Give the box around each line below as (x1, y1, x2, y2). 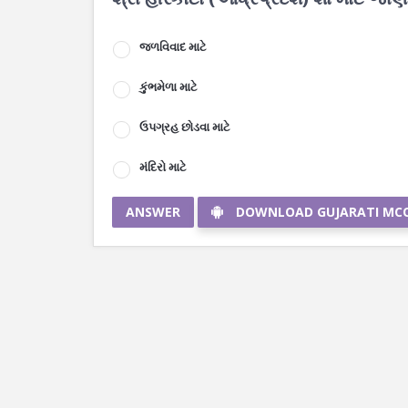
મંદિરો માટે (139, 158, 187, 175)
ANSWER (126, 203, 180, 220)
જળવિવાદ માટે (139, 38, 207, 55)
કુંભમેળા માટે (139, 78, 198, 95)
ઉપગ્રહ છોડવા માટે (139, 118, 230, 135)
